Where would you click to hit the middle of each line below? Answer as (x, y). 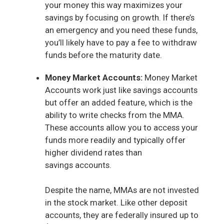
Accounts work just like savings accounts (121, 90)
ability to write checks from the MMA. (115, 115)
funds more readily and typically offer (115, 140)
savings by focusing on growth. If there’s (120, 17)
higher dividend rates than (93, 152)
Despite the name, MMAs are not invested (122, 190)
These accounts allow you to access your (121, 127)
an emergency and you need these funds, (121, 30)
